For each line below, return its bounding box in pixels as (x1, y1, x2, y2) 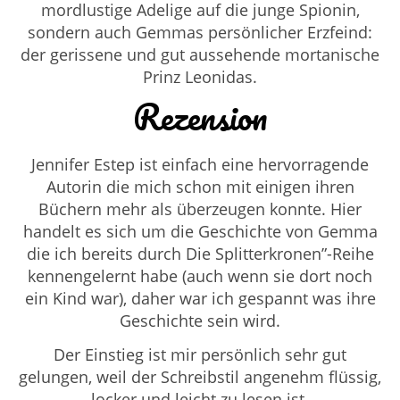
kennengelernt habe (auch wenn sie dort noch (28, 264, 372, 287)
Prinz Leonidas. (143, 65, 257, 87)
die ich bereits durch (26, 242, 186, 264)
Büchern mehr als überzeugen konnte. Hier (38, 197, 362, 220)
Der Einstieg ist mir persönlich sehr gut (54, 343, 346, 365)
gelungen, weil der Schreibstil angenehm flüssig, (19, 365, 381, 387)
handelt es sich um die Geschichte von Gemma (22, 220, 378, 242)
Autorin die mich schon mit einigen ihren (46, 175, 354, 197)
